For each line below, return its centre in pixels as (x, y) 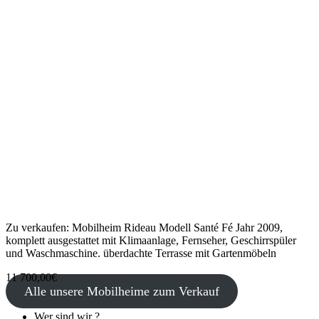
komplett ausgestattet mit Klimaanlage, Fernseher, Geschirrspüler (151, 241)
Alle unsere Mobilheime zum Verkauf (121, 292)
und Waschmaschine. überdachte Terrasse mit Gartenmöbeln (141, 253)
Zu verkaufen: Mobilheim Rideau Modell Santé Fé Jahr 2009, (144, 228)
